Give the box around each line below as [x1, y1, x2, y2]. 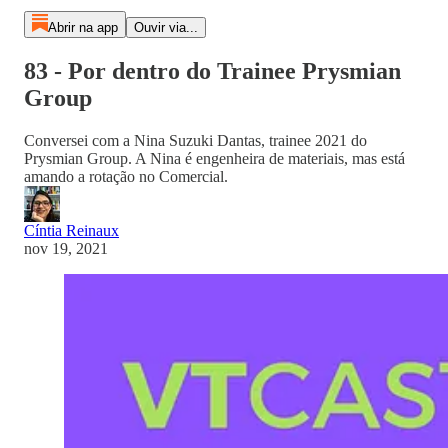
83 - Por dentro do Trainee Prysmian [24, 57, 401, 84]
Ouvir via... [133, 20, 198, 35]
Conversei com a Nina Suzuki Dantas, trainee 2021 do [24, 131, 367, 149]
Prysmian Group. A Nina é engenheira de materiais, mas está [24, 149, 405, 167]
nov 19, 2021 [24, 239, 108, 257]
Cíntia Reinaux [24, 221, 119, 239]
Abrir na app [47, 20, 118, 35]
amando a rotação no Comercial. [24, 167, 228, 185]
